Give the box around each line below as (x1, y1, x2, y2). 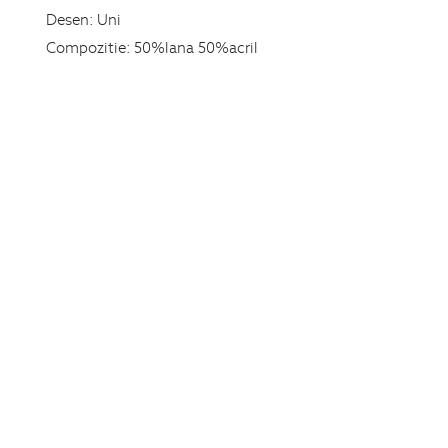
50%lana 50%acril (133, 36, 258, 57)
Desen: (45, 8, 94, 29)
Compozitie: (45, 36, 131, 57)
